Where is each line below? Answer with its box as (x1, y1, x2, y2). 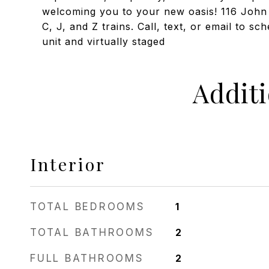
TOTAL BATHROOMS (30, 226, 154, 238)
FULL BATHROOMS (30, 252, 144, 264)
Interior (30, 153, 106, 175)
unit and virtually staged (42, 35, 165, 47)
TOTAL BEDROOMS (30, 201, 145, 213)
